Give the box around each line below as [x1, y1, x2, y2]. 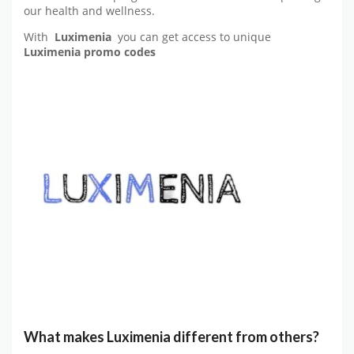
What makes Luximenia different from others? [24, 327, 319, 345]
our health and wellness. [24, 4, 155, 19]
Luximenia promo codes [24, 44, 156, 59]
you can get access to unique [115, 29, 271, 44]
